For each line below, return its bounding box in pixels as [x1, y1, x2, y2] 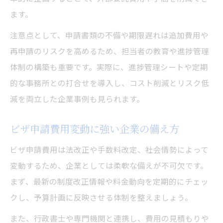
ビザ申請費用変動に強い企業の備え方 [10, 121, 179, 136]
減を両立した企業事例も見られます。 [10, 93, 144, 105]
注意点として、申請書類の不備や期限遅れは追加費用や [10, 29, 209, 41]
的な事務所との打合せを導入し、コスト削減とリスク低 [10, 77, 209, 89]
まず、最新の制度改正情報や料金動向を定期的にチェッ [10, 176, 209, 187]
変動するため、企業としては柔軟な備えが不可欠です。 [10, 160, 208, 171]
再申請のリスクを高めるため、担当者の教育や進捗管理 [10, 45, 209, 57]
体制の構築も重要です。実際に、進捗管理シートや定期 [10, 61, 208, 73]
